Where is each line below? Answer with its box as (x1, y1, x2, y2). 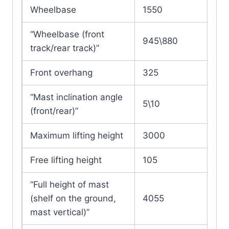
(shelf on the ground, (30, 193, 116, 204)
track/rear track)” (30, 43, 99, 54)
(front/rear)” (30, 106, 78, 117)
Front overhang (30, 67, 93, 78)
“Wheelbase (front (30, 29, 104, 40)
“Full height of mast (30, 179, 109, 190)
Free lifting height (30, 155, 102, 166)
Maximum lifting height (30, 130, 123, 141)
